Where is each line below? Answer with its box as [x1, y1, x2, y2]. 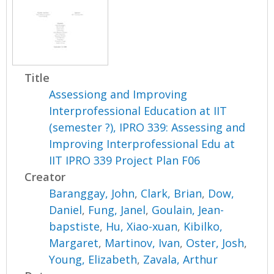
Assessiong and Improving [49, 87, 188, 102]
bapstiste [49, 219, 100, 234]
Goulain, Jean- [152, 202, 224, 218]
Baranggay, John [49, 186, 135, 201]
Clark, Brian [141, 186, 202, 201]
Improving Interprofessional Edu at [49, 136, 235, 152]
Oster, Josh [186, 235, 245, 251]
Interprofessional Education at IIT [49, 103, 228, 119]
